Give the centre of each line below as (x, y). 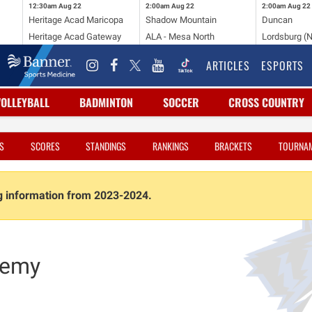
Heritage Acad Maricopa (76, 19)
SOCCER (181, 102)
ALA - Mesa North (180, 36)
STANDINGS (106, 146)
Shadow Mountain (181, 19)
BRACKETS (234, 146)
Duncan (278, 19)
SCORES (45, 146)
